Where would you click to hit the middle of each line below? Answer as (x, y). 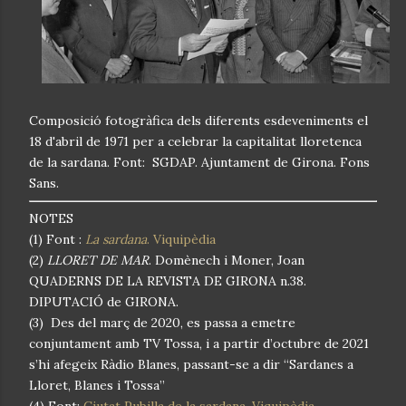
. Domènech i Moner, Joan (227, 260)
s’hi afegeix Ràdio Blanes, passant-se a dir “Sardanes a (191, 364)
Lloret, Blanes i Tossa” (97, 385)
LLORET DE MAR (98, 260)
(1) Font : (57, 239)
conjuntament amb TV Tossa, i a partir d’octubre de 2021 (199, 343)
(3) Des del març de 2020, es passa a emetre (162, 322)
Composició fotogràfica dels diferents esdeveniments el (198, 120)
